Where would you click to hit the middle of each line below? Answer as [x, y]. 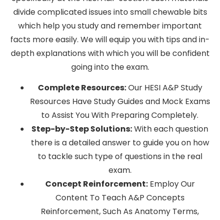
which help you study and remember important [110, 26]
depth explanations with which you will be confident [110, 53]
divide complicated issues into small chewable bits [110, 12]
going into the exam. [110, 67]
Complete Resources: [82, 87]
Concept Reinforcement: [96, 184]
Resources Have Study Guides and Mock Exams [120, 101]
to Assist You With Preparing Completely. [120, 115]
